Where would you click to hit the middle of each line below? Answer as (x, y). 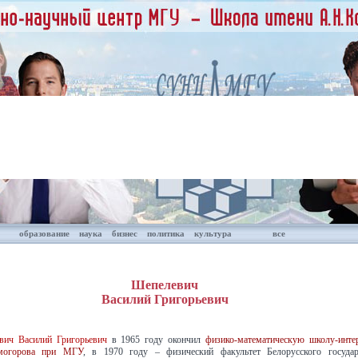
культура (213, 233)
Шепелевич (165, 284)
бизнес (124, 233)
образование (44, 233)
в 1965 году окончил (156, 340)
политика (165, 233)
